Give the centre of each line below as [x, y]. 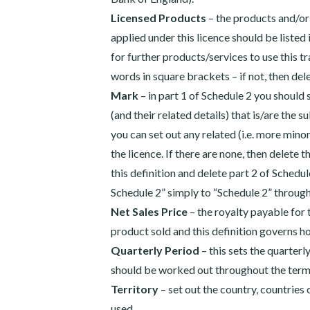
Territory [135, 289]
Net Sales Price [149, 211]
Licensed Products [158, 18]
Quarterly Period [155, 250]
